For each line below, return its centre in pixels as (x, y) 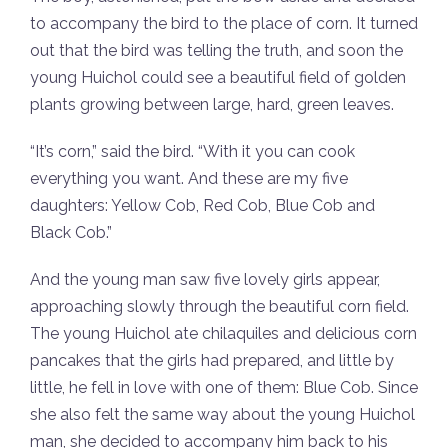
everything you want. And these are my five (189, 178)
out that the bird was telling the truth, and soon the (216, 50)
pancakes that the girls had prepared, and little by (212, 360)
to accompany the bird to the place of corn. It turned (224, 23)
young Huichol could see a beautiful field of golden (218, 77)
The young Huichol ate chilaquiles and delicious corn (223, 333)
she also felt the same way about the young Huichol (222, 414)
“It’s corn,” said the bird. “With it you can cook (192, 151)
